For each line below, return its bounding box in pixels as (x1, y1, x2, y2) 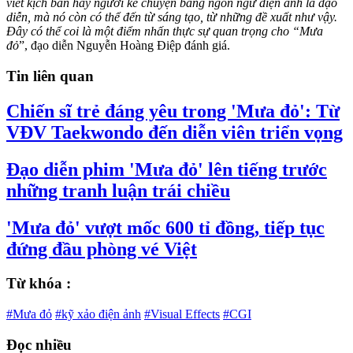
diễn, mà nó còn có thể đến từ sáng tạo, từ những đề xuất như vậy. (6, 10, 337, 24)
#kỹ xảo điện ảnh (55, 307, 141, 321)
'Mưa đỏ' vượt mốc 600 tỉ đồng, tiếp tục (6, 217, 325, 238)
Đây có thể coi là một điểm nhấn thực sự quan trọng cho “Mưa (6, 24, 323, 39)
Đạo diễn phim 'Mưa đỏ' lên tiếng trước (6, 158, 327, 180)
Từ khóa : (6, 275, 71, 292)
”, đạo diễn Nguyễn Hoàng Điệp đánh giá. (19, 39, 230, 53)
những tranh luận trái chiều (6, 180, 230, 201)
